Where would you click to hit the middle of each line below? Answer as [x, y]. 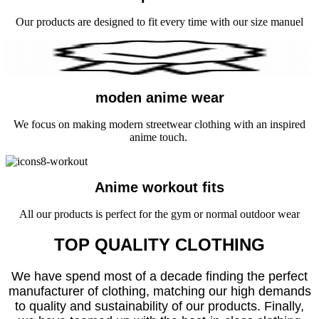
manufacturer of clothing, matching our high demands [159, 291]
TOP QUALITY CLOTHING [159, 244]
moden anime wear [159, 98]
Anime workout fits [159, 188]
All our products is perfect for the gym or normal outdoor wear [159, 214]
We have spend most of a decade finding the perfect [159, 276]
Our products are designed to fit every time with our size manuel [159, 21]
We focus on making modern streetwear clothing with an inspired [159, 124]
